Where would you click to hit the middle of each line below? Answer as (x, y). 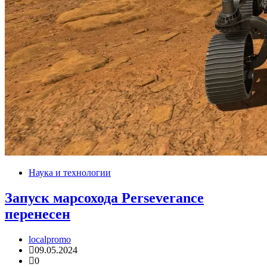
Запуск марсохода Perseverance (104, 198)
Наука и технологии (70, 172)
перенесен (38, 214)
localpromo (50, 239)
